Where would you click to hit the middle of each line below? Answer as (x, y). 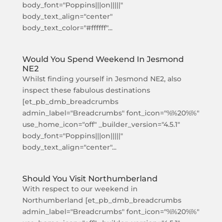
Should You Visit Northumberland (90, 179)
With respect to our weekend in (80, 189)
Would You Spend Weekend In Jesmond (103, 59)
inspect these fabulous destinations (86, 90)
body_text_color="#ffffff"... (67, 28)
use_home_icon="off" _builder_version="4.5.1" (101, 124)
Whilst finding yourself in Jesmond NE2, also (102, 79)
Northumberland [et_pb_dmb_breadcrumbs (102, 200)
